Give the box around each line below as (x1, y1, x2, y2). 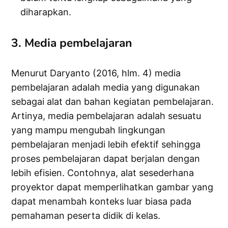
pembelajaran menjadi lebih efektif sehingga (11, 139, 201, 150)
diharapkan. (20, 7, 72, 18)
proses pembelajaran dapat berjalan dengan (11, 153, 201, 164)
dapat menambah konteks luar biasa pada (11, 196, 192, 207)
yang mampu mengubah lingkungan (11, 125, 166, 136)
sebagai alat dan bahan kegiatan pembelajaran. (11, 96, 214, 107)
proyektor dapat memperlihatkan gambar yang (11, 182, 214, 193)
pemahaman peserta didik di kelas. (11, 210, 161, 221)
